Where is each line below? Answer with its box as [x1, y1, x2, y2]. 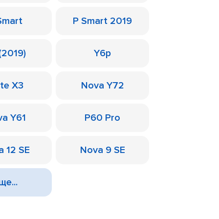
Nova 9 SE [80, 144, 125, 156]
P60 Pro [85, 112, 120, 124]
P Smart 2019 [73, 15, 132, 27]
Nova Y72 [81, 80, 124, 91]
